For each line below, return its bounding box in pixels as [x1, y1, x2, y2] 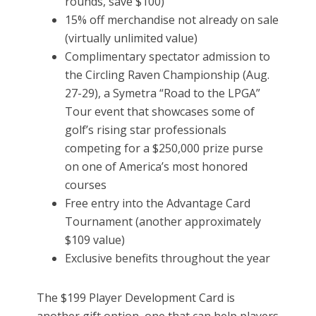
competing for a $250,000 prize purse [65, 140, 264, 157]
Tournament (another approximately [65, 214, 262, 230]
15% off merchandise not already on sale [65, 12, 279, 28]
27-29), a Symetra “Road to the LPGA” [65, 85, 261, 102]
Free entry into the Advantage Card [65, 195, 251, 212]
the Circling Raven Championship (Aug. [65, 67, 270, 83]
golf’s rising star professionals [65, 122, 227, 138]
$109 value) [65, 232, 126, 248]
